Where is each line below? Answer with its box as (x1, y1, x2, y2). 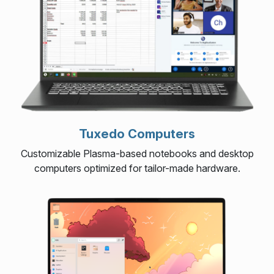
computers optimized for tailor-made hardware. (34, 162, 240, 174)
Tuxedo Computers (79, 125, 195, 141)
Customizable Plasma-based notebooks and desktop (20, 147, 254, 160)
